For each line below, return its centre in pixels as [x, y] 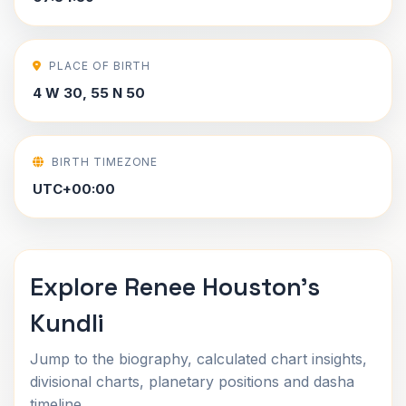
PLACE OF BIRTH [100, 66]
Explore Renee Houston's [175, 287]
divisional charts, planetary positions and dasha [192, 382]
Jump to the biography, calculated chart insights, [198, 359]
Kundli [67, 323]
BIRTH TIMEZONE [105, 162]
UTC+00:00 [74, 189]
